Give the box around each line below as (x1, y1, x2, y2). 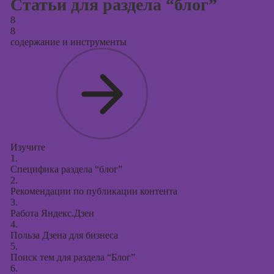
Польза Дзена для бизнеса (10, 230, 118, 240)
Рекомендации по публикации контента (10, 186, 177, 196)
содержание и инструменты (10, 37, 127, 47)
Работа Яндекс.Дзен (10, 208, 94, 218)
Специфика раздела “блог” (10, 164, 122, 174)
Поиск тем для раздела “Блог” (10, 252, 135, 262)
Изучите (10, 142, 45, 152)
